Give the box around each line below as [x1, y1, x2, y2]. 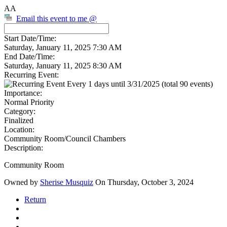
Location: [4, 125, 34, 134]
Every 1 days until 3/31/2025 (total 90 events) [65, 80, 213, 88]
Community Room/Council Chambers [4, 134, 126, 143]
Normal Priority [4, 98, 54, 106]
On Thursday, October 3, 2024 [93, 178, 194, 186]
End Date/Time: [4, 52, 55, 61]
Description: [4, 143, 43, 152]
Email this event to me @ [16, 14, 97, 23]
